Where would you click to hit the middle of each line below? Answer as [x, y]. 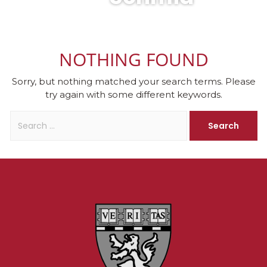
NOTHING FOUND [133, 59]
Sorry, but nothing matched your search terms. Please [133, 81]
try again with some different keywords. [133, 94]
